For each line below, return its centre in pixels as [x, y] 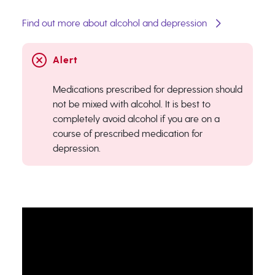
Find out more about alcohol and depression [114, 23]
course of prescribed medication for [127, 134]
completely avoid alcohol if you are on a [136, 119]
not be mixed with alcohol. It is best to [131, 104]
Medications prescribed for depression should [147, 89]
